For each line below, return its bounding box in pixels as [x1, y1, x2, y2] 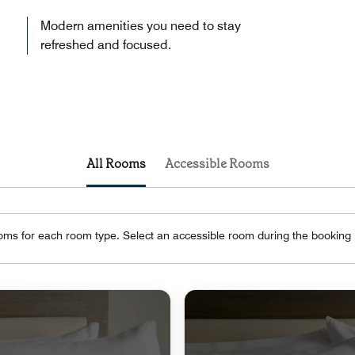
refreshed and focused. [40, 36, 171, 52]
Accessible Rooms [164, 155, 269, 172]
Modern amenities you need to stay [40, 17, 241, 33]
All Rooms [86, 155, 146, 172]
